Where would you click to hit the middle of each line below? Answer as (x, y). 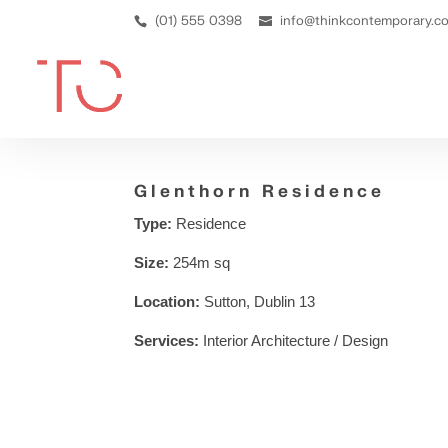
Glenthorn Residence (260, 191)
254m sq (200, 262)
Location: (169, 301)
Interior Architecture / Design (294, 340)
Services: (167, 340)
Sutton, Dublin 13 (260, 301)
